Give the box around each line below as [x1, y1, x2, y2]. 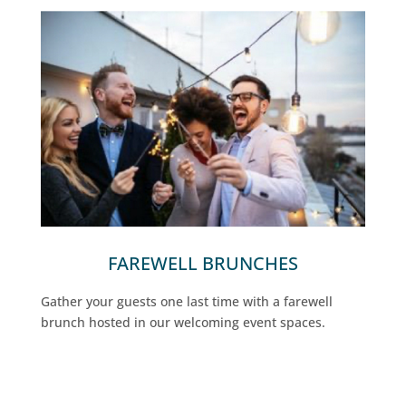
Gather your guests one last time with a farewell [40, 292, 333, 310]
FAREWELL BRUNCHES [107, 250, 298, 275]
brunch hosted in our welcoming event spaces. [40, 313, 325, 331]
